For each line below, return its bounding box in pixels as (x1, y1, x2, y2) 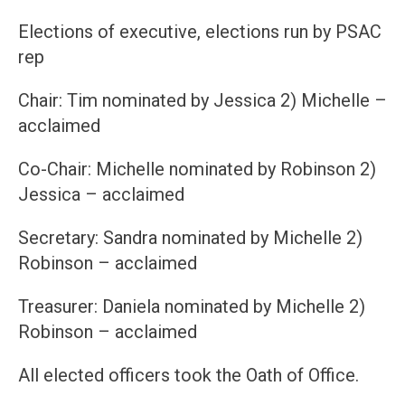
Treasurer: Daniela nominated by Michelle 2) (18, 296, 365, 318)
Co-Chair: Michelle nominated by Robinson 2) (18, 158, 376, 181)
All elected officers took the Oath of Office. (18, 364, 359, 387)
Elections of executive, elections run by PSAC (18, 21, 381, 43)
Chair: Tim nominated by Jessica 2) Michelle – (18, 89, 387, 112)
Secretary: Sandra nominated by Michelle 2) (18, 227, 363, 250)
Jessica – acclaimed (18, 184, 184, 206)
